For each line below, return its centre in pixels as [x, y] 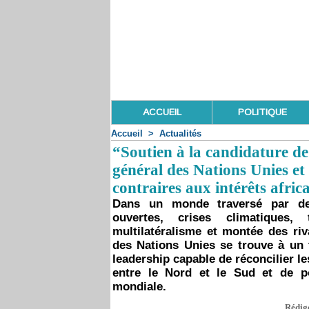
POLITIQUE [262, 112]
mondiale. [139, 287]
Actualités [180, 133]
